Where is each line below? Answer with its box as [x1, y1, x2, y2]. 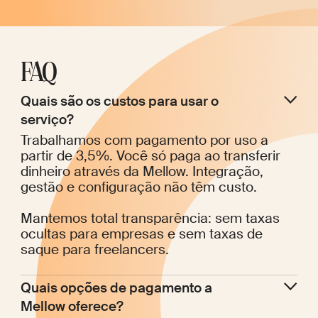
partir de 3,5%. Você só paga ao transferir [20, 146, 280, 165]
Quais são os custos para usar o [20, 92, 219, 110]
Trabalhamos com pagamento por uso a [20, 131, 268, 149]
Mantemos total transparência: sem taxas [20, 209, 280, 227]
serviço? [20, 110, 74, 128]
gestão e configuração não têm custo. [20, 177, 257, 196]
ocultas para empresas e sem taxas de [20, 224, 263, 243]
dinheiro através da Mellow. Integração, [20, 162, 263, 180]
